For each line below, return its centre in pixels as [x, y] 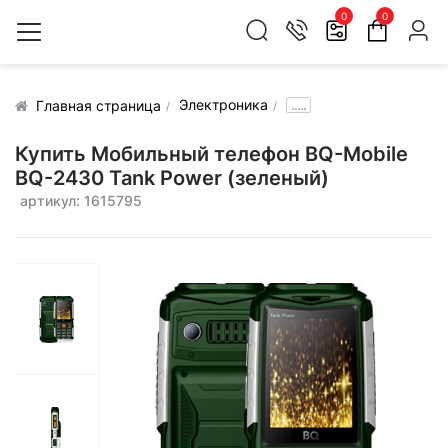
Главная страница [98, 105]
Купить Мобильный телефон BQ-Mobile [211, 154]
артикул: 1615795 [81, 200]
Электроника [223, 104]
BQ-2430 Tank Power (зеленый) [172, 178]
